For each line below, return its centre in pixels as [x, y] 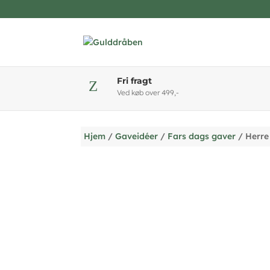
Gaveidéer [137, 136]
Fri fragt [135, 81]
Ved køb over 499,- [148, 93]
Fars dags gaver [202, 136]
